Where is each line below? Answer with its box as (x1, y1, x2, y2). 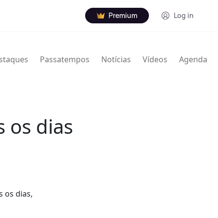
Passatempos (40, 54, 90, 65)
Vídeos (143, 54, 167, 65)
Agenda (179, 54, 207, 65)
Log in (174, 11, 194, 20)
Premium (109, 11, 137, 20)
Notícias (101, 54, 131, 65)
